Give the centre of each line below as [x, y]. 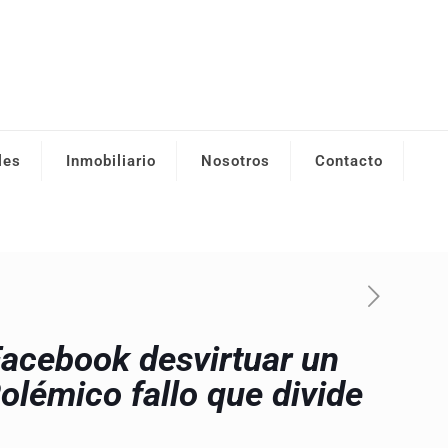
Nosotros [235, 161]
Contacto [349, 161]
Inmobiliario [111, 161]
